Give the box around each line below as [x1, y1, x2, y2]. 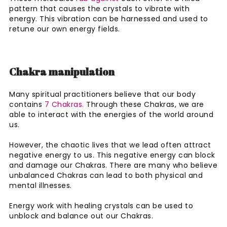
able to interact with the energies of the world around [9, 109, 213, 120]
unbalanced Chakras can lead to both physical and [9, 170, 203, 180]
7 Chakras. [44, 99, 84, 109]
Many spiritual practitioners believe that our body [9, 89, 196, 99]
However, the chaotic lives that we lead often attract [9, 139, 211, 150]
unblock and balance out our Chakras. [9, 210, 153, 221]
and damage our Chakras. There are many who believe [9, 160, 217, 170]
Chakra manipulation [9, 64, 117, 79]
